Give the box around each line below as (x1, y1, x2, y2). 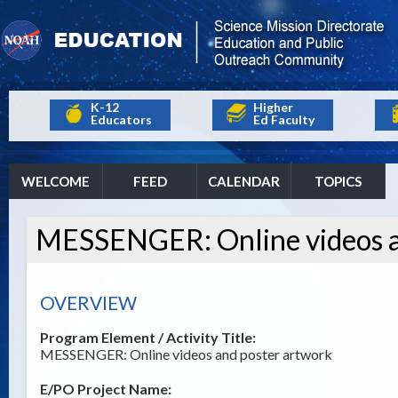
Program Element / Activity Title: (40, 329, 256, 346)
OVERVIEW (40, 291, 137, 314)
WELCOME (21, 173, 90, 189)
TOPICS (314, 173, 362, 189)
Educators (91, 112, 152, 127)
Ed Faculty (253, 112, 314, 127)
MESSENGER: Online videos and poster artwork (40, 346, 332, 362)
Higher (253, 99, 293, 115)
